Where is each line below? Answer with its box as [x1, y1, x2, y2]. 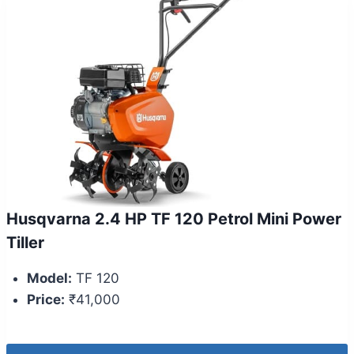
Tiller [6, 233, 44, 252]
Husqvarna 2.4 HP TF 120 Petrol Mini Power [6, 209, 341, 228]
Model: [26, 270, 72, 286]
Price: [26, 292, 65, 307]
